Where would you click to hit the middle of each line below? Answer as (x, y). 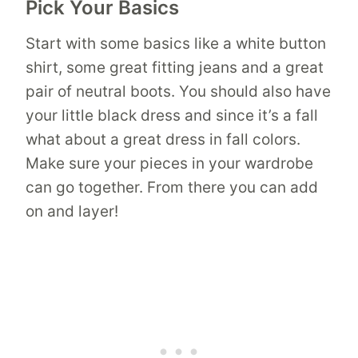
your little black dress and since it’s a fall (172, 115)
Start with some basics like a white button (176, 43)
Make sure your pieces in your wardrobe (169, 163)
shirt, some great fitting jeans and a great (175, 67)
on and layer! (72, 211)
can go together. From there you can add (172, 187)
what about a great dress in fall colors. (163, 139)
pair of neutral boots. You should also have (178, 91)
